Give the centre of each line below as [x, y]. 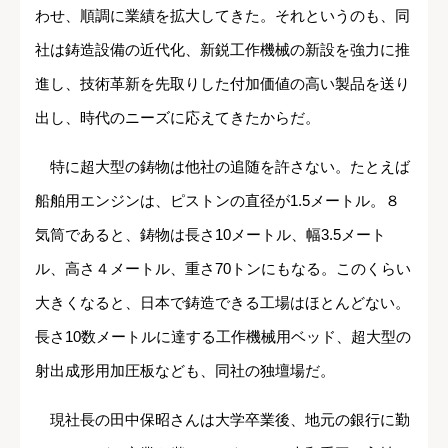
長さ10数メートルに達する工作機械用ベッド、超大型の [223, 337]
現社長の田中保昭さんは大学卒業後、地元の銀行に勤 [222, 420]
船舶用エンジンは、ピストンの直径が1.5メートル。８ [217, 201]
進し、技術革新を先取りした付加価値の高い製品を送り [222, 84]
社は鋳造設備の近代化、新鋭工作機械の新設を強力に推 [222, 50]
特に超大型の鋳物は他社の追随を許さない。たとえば [222, 167]
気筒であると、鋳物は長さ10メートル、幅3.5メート [210, 235]
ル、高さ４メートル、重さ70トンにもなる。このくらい [223, 269]
